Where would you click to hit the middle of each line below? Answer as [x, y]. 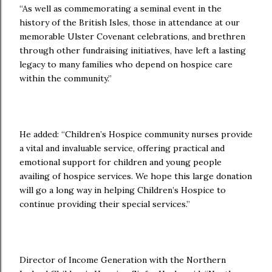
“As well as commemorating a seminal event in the [121, 8]
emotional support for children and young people [121, 162]
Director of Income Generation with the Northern [123, 260]
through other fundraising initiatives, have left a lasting [133, 50]
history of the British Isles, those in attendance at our [130, 22]
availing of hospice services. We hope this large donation [136, 176]
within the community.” [66, 78]
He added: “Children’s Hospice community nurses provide [136, 134]
